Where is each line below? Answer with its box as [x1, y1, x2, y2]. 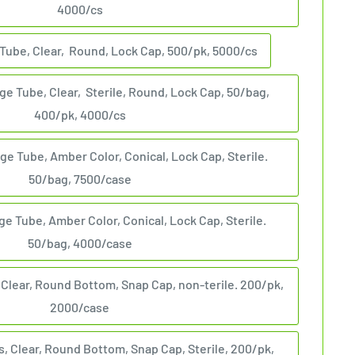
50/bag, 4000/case [27, 235, 132, 250]
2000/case [50, 300, 109, 315]
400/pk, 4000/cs [33, 107, 126, 122]
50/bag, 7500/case [28, 171, 132, 186]
